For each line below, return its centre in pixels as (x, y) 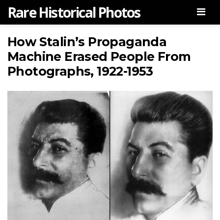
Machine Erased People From (99, 56)
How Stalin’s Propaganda (87, 42)
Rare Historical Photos (74, 12)
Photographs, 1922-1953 (80, 71)
